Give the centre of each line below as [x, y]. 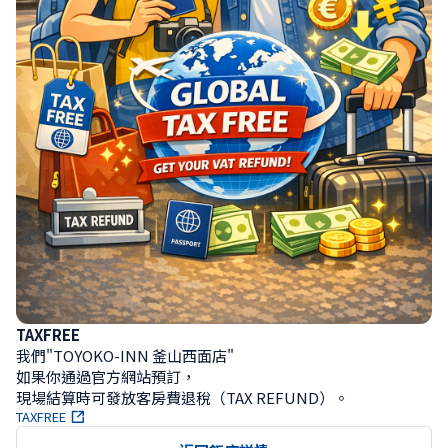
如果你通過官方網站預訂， [107, 376]
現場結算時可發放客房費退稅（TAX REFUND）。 [182, 397]
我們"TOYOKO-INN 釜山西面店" [125, 355]
